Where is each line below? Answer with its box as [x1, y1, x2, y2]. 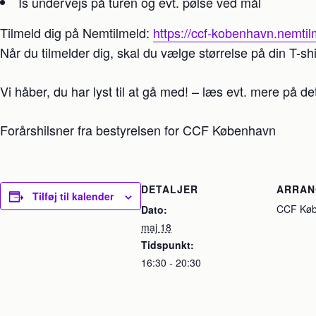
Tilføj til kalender [32, 189, 114, 203]
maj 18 [141, 220, 171, 234]
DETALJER [141, 182, 198, 196]
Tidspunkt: [141, 238, 194, 252]
